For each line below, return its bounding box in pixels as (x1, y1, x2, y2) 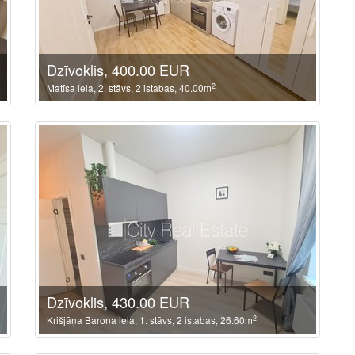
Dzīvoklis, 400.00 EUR (47, 59, 189, 80)
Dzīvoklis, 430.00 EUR (47, 292, 189, 312)
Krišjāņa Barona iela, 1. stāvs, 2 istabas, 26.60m (47, 313, 253, 326)
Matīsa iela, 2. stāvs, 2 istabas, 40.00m (47, 81, 212, 94)
